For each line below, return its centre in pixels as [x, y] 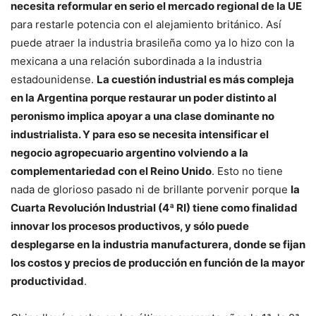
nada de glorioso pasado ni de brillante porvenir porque [151, 189]
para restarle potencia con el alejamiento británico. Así [146, 24]
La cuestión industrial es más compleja [195, 79]
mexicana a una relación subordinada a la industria [136, 61]
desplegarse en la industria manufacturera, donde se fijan [158, 244]
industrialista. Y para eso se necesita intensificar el [140, 134]
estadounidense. [54, 79]
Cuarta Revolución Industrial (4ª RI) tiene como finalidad [154, 207]
